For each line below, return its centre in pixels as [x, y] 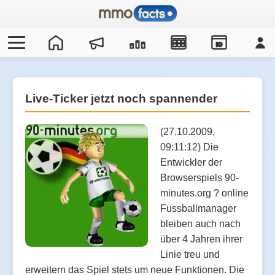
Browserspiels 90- [199, 177]
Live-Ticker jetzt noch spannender [121, 99]
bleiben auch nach [200, 223]
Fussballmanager [198, 208]
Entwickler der [191, 162]
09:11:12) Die [189, 147]
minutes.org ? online [204, 193]
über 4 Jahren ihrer [201, 239]
